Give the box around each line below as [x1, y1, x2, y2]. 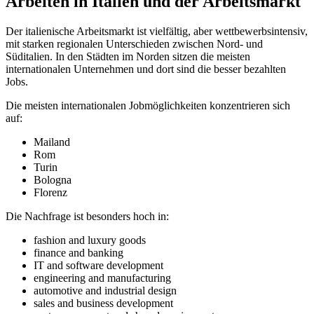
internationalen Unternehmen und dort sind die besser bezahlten [6, 62, 286, 75]
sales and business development [34, 296, 173, 309]
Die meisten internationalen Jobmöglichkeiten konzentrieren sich [6, 99, 290, 111]
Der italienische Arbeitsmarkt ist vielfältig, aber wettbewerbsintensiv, [6, 25, 308, 37]
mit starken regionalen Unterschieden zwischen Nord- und [6, 37, 263, 50]
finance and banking [34, 246, 123, 259]
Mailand [34, 135, 70, 148]
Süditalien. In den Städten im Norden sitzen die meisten [6, 50, 250, 62]
